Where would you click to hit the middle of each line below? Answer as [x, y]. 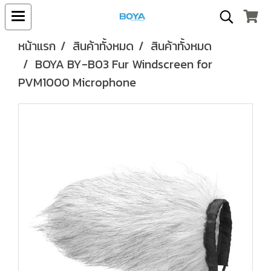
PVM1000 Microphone [77, 82]
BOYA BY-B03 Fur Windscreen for [124, 64]
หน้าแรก [37, 46]
